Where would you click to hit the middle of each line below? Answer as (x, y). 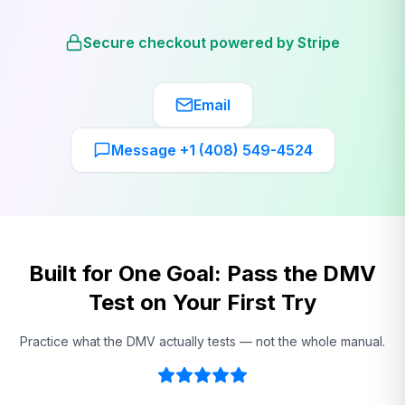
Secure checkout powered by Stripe (212, 42)
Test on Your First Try (202, 302)
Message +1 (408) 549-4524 (212, 150)
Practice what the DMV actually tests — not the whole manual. (202, 341)
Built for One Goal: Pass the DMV (202, 273)
